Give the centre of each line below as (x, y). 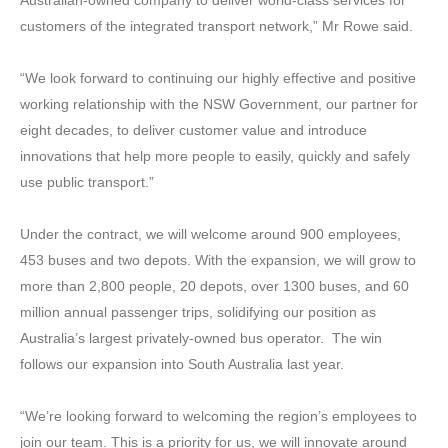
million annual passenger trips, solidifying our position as (198, 311)
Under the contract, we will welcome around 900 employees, (210, 233)
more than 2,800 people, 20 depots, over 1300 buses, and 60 (214, 285)
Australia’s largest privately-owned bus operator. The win (201, 337)
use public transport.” (87, 181)
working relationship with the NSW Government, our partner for (219, 103)
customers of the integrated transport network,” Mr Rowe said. (216, 25)
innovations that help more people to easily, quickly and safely (215, 155)
